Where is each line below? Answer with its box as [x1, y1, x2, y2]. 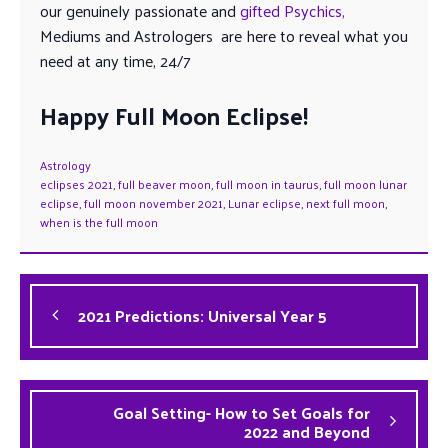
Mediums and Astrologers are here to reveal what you [40, 20, 408, 50]
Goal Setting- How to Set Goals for [113, 398, 370, 428]
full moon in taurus [216, 173, 319, 196]
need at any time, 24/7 [40, 45, 191, 75]
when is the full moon [40, 211, 158, 234]
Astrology [40, 154, 91, 177]
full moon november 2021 [84, 192, 223, 215]
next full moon [306, 192, 385, 215]
